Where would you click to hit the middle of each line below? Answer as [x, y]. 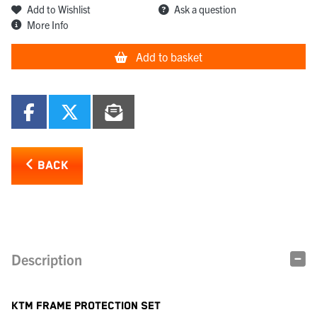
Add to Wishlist [59, 10]
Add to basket [169, 56]
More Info [48, 24]
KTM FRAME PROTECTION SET [86, 306]
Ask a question [205, 10]
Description [47, 259]
